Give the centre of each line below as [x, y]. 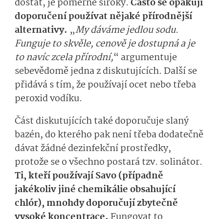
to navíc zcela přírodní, [64, 58]
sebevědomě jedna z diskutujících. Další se [106, 72]
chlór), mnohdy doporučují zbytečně [96, 204]
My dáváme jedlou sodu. [127, 31]
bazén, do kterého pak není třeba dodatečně [109, 135]
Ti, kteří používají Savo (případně [89, 176]
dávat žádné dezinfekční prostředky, [93, 149]
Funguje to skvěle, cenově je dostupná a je [105, 44]
